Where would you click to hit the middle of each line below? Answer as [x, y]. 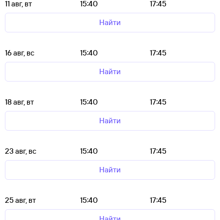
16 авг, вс [20, 53]
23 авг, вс [21, 151]
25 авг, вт [20, 200]
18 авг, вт [19, 102]
